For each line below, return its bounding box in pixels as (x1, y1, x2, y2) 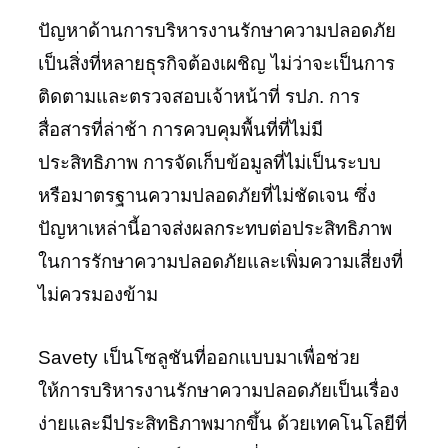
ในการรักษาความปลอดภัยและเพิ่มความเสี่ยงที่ (38, 250, 403, 272)
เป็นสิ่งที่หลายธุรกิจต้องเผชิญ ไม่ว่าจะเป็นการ (38, 52, 395, 74)
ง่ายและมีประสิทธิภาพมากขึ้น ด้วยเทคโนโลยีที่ (38, 412, 407, 434)
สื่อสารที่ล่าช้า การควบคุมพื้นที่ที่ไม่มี (38, 118, 323, 140)
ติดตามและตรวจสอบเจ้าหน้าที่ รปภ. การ (38, 85, 360, 107)
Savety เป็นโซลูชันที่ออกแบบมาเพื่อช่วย (38, 346, 360, 368)
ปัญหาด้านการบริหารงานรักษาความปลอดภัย (38, 19, 396, 41)
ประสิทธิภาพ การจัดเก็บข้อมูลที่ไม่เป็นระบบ (38, 151, 381, 173)
